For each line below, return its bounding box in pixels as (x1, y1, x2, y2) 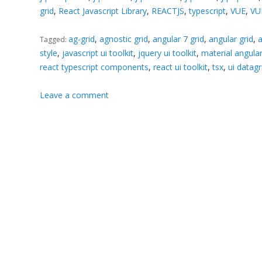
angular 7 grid (153, 33, 205, 44)
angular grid (209, 33, 254, 44)
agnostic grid (99, 33, 149, 44)
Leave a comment (40, 89, 109, 101)
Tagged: (40, 34, 69, 44)
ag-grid (68, 33, 95, 44)
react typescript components (40, 61, 149, 73)
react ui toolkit (153, 61, 208, 73)
